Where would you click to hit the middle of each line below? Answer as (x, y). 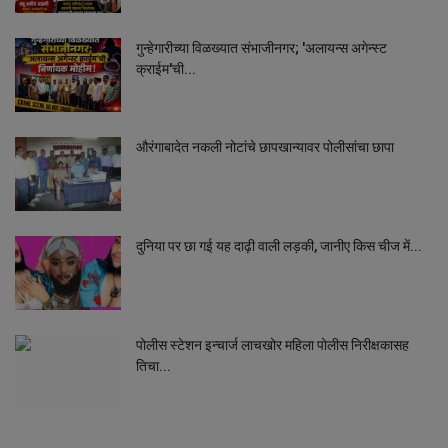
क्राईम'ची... (166, 69)
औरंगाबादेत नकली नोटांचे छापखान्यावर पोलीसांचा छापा (265, 147)
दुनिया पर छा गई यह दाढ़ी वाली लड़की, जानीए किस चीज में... (279, 246)
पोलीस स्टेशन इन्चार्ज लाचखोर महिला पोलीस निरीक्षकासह (272, 345)
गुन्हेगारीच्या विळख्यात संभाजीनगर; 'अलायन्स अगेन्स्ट (261, 48)
